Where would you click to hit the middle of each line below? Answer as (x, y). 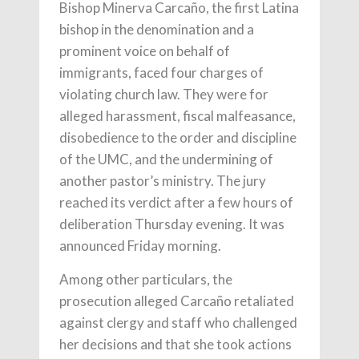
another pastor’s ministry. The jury (163, 181)
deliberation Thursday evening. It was (172, 224)
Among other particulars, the (146, 279)
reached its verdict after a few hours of (176, 202)
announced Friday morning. (140, 246)
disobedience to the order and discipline (178, 137)
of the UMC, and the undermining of (166, 159)
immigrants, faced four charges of (161, 73)
